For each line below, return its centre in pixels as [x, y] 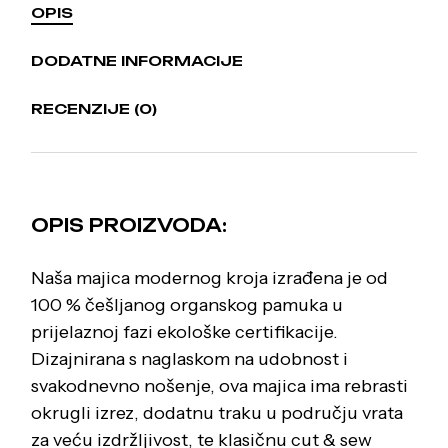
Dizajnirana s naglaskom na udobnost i [190, 358]
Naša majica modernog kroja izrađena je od [210, 277]
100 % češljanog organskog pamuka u [187, 304]
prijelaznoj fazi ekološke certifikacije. [185, 331]
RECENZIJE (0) [94, 108]
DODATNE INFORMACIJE [137, 60]
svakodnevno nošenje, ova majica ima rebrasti [220, 385]
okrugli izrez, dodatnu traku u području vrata [217, 412]
